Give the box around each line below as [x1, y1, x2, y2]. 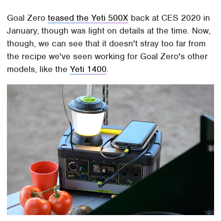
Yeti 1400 [70, 64, 107, 75]
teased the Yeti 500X [48, 12, 129, 24]
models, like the [7, 64, 71, 75]
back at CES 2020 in [128, 12, 211, 24]
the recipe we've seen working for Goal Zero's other [7, 51, 208, 62]
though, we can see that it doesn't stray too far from [7, 38, 206, 49]
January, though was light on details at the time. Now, [7, 25, 211, 37]
